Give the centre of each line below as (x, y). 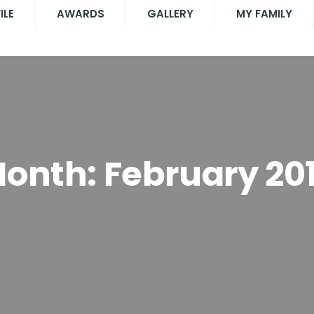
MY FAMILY (264, 14)
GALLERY (170, 14)
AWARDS (80, 14)
